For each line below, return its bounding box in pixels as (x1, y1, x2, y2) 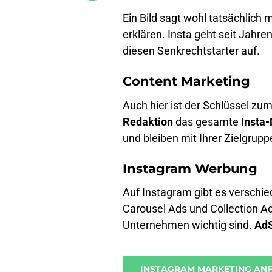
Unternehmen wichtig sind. (123, 219, 254, 231)
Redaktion (123, 115, 173, 128)
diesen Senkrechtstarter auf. (123, 44, 260, 57)
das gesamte (173, 115, 241, 128)
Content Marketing (123, 73, 250, 89)
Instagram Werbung (123, 160, 257, 176)
